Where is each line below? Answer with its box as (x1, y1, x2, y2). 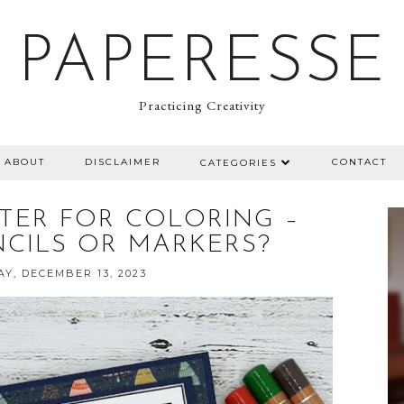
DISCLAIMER (84, 156, 161, 168)
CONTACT (331, 156, 387, 168)
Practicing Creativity (138, 96, 266, 114)
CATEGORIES (199, 157, 277, 169)
